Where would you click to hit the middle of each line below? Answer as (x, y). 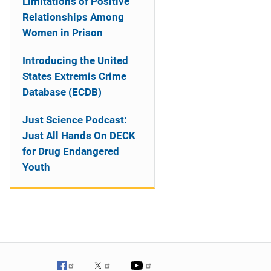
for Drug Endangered (71, 151)
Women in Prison (63, 33)
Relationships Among (73, 17)
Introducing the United (75, 60)
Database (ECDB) (62, 92)
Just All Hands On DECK (79, 135)
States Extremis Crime (74, 76)
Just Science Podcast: (75, 120)
